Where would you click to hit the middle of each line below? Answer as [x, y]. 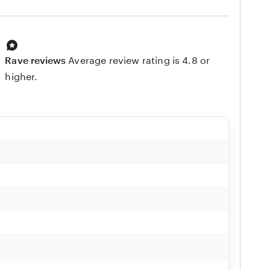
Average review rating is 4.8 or [139, 60]
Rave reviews [36, 60]
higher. [21, 77]
